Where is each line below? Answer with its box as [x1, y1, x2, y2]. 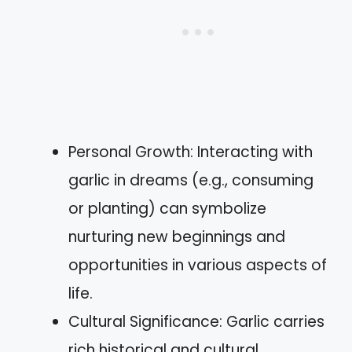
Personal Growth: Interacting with [68, 141, 313, 163]
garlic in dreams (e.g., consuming [68, 169, 313, 191]
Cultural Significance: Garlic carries [68, 310, 324, 332]
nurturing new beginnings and [68, 225, 285, 247]
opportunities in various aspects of [68, 254, 327, 276]
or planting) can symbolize [68, 197, 266, 219]
